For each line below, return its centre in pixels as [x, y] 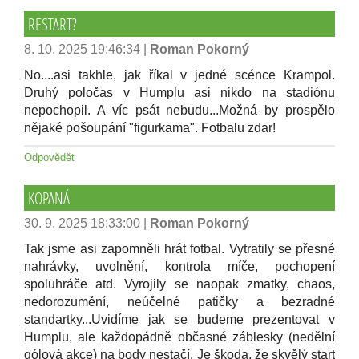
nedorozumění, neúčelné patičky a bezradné [179, 302]
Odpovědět [49, 157]
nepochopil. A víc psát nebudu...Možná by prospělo [179, 110]
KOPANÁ [49, 198]
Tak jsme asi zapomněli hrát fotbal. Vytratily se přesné [179, 249]
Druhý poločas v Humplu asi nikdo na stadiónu [179, 93]
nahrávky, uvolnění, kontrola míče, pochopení [179, 266]
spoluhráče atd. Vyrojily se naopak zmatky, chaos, [179, 284]
